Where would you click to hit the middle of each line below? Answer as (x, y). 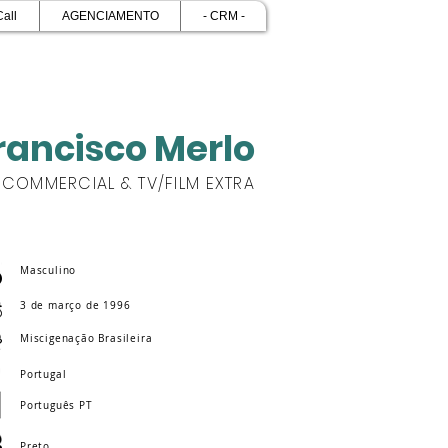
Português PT (56, 405)
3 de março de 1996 (75, 305)
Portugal (43, 374)
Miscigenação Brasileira (86, 338)
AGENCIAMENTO (110, 16)
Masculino (48, 270)
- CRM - (223, 16)
